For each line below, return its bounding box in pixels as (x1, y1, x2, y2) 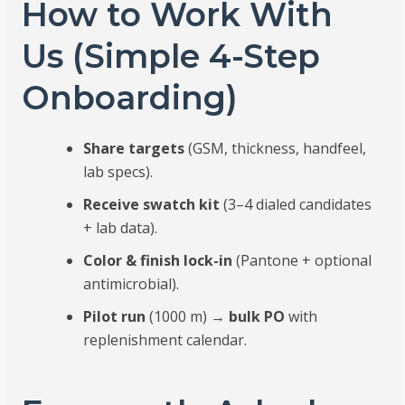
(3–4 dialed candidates (220, 193, 372, 214)
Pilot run (83, 306, 146, 326)
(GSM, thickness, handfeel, (184, 137, 367, 158)
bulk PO (229, 306, 286, 326)
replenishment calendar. (83, 329, 248, 350)
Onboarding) (22, 77, 239, 118)
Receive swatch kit (83, 193, 221, 214)
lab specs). (83, 161, 154, 182)
